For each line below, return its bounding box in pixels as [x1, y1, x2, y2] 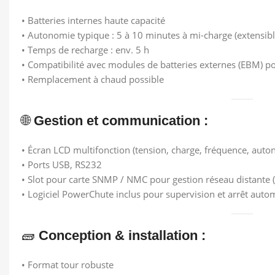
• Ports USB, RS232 [21, 158, 102, 171]
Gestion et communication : [34, 113, 208, 128]
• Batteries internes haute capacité [21, 14, 165, 26]
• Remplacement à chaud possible [21, 73, 164, 85]
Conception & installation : [39, 228, 206, 243]
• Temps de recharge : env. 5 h [21, 44, 149, 56]
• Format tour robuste [21, 258, 114, 271]
